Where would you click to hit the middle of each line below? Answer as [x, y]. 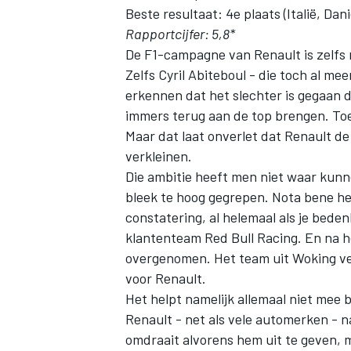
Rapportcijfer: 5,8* [180, 34]
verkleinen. [159, 156]
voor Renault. [166, 279]
